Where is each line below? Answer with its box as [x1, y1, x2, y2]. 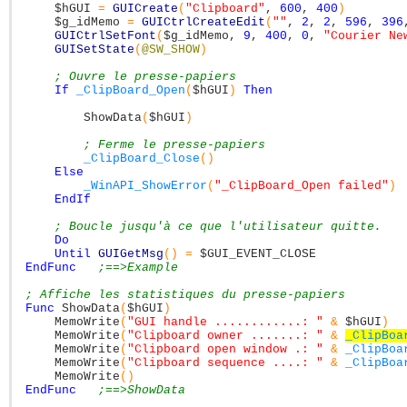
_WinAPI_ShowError [84, 179, 207, 193]
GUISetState [55, 43, 134, 56]
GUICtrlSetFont [55, 29, 156, 43]
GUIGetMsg [98, 247, 164, 261]
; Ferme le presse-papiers [84, 138, 265, 152]
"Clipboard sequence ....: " [127, 356, 323, 370]
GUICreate [113, 2, 178, 15]
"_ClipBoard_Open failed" [214, 179, 389, 193]
